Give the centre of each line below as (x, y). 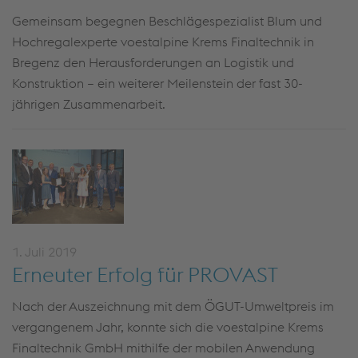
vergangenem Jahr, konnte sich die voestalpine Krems (168, 327)
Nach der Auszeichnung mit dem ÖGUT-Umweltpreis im (173, 306)
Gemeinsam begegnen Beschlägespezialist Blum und (167, 21)
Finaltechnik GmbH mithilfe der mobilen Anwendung (163, 348)
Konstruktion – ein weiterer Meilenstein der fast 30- (157, 83)
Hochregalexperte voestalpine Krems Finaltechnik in (163, 42)
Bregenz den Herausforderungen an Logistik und (153, 62)
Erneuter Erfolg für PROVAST (145, 274)
